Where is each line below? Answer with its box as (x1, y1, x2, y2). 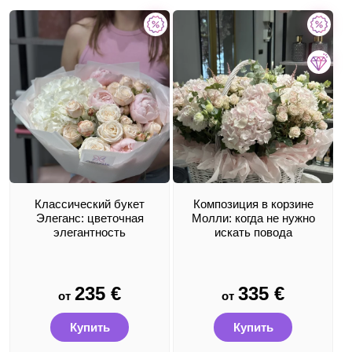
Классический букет (35, 197, 145, 211)
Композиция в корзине (192, 197, 313, 211)
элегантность (53, 225, 126, 239)
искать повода (214, 225, 292, 239)
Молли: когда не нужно (191, 211, 315, 225)
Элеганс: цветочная (35, 211, 144, 225)
